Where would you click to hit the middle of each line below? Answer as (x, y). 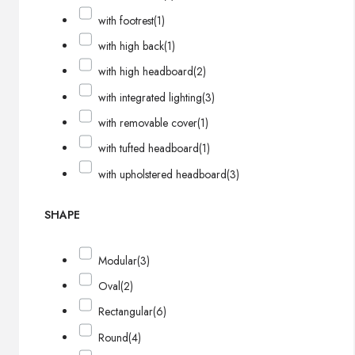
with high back (132, 46)
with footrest (126, 20)
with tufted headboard (149, 149)
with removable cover (148, 123)
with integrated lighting (151, 97)
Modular (118, 260)
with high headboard (146, 72)
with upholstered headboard (163, 174)
